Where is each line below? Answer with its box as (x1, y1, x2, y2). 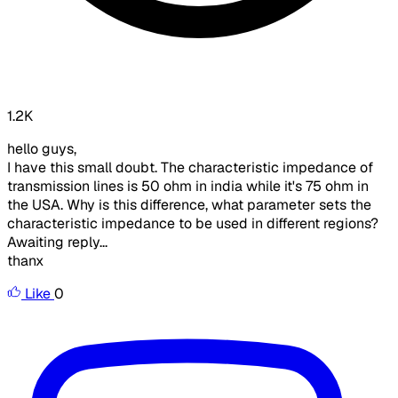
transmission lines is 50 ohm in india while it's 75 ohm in (7, 177, 369, 196)
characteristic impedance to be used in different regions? (7, 214, 378, 234)
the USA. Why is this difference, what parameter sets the (7, 195, 371, 215)
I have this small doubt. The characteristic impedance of (7, 158, 373, 178)
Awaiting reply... (7, 233, 107, 252)
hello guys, (7, 139, 76, 159)
